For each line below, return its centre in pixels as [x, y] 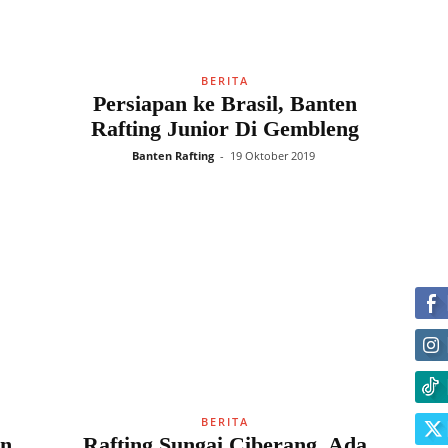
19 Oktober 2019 [272, 155]
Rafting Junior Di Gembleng [224, 128]
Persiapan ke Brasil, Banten [224, 103]
